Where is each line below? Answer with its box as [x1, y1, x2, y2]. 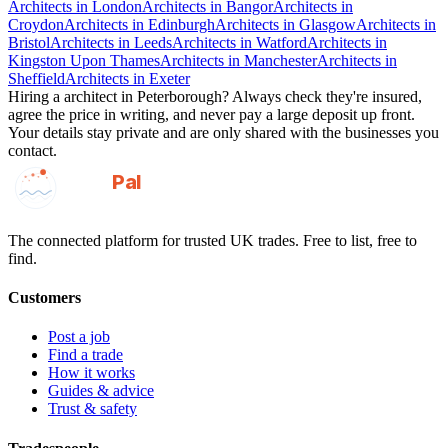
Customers [8, 288, 81, 306]
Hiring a [8, 88, 64, 106]
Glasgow [299, 16, 356, 34]
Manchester [244, 52, 317, 70]
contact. [8, 142, 57, 160]
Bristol [8, 34, 50, 52]
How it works [48, 364, 135, 382]
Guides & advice [48, 382, 154, 400]
